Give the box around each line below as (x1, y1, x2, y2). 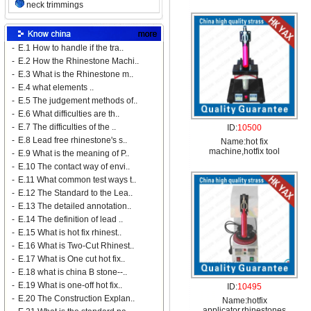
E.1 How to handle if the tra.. (18, 43, 124, 53)
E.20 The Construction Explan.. (18, 294, 135, 303)
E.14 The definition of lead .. (18, 215, 123, 224)
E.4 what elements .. (18, 83, 94, 92)
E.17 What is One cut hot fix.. (18, 254, 125, 264)
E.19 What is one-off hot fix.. (18, 280, 122, 290)
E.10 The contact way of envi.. (18, 162, 130, 171)
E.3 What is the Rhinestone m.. (18, 69, 133, 79)
